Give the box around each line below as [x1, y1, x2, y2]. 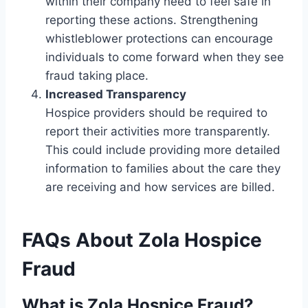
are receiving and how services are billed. [45, 180, 275, 195]
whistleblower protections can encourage [45, 32, 273, 46]
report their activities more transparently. [45, 124, 270, 139]
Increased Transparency [45, 87, 186, 102]
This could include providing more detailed [45, 143, 280, 157]
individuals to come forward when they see [45, 50, 284, 65]
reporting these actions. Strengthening [45, 13, 258, 27]
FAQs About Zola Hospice [22, 228, 262, 252]
